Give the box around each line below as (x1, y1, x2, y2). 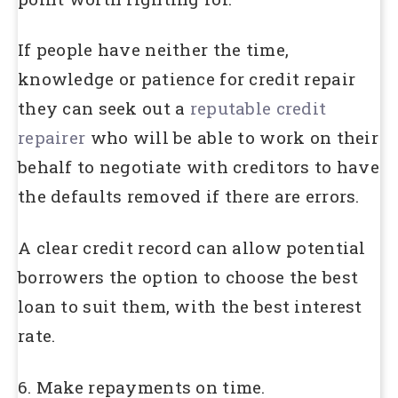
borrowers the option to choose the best (18, 265, 359, 288)
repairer (18, 126, 91, 149)
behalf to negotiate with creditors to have (18, 155, 379, 179)
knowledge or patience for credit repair (18, 68, 356, 91)
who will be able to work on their (90, 126, 378, 149)
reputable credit (189, 97, 327, 120)
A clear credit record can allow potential (18, 235, 366, 259)
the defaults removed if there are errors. (18, 185, 360, 208)
